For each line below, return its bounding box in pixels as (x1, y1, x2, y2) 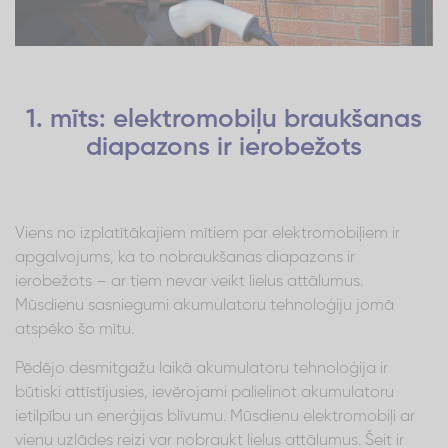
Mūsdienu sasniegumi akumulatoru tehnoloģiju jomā (15, 297, 394, 314)
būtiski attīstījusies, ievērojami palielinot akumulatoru (15, 384, 394, 401)
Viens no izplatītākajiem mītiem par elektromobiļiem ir (15, 225, 400, 242)
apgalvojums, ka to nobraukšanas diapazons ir (15, 249, 355, 266)
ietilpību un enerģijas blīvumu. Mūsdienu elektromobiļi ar (15, 408, 415, 425)
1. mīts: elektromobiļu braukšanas (26, 106, 422, 133)
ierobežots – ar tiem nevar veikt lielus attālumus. (15, 273, 363, 290)
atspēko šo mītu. (15, 321, 134, 338)
